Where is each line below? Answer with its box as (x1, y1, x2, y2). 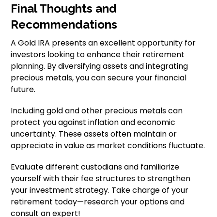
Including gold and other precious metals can (11, 105, 183, 116)
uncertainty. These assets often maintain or (11, 128, 177, 139)
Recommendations (11, 17, 118, 31)
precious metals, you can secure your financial (11, 72, 187, 83)
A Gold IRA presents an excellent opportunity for (11, 37, 196, 48)
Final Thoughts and (11, 1, 117, 15)
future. (11, 84, 36, 95)
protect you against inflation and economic (11, 117, 176, 128)
